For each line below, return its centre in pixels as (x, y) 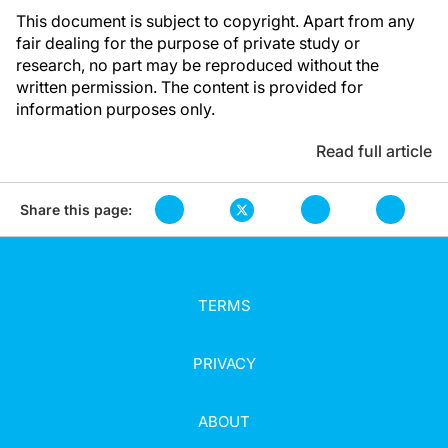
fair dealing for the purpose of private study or (188, 43)
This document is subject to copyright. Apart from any (215, 21)
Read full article (374, 151)
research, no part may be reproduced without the (197, 65)
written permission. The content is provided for (189, 87)
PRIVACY (224, 363)
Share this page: (76, 209)
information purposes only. (115, 109)
